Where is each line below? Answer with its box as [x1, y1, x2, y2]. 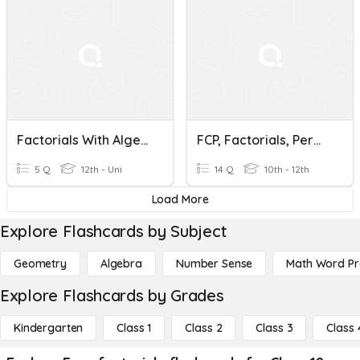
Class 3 [256, 321, 293, 335]
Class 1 [117, 321, 152, 335]
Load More [151, 192, 209, 207]
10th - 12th [262, 163, 309, 175]
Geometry [14, 256, 67, 271]
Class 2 [185, 321, 223, 335]
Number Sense [175, 256, 253, 271]
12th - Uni [79, 163, 122, 175]
